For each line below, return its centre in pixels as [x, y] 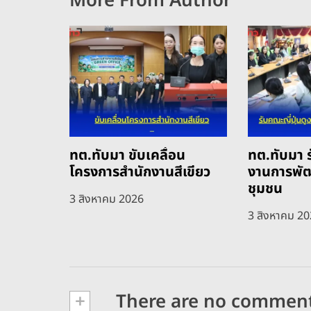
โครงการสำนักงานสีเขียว [140, 173]
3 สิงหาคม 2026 [107, 200]
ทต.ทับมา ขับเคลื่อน [127, 156]
